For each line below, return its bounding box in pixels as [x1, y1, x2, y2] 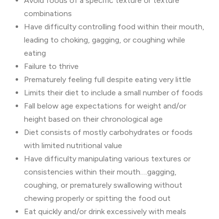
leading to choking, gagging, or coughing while [23, 35, 185, 44]
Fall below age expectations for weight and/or [23, 101, 186, 110]
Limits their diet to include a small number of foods [23, 88, 203, 97]
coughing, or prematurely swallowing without [23, 180, 182, 190]
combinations [23, 9, 72, 18]
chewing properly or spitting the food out [23, 194, 171, 203]
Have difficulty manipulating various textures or [23, 154, 191, 163]
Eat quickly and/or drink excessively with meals [23, 207, 186, 216]
